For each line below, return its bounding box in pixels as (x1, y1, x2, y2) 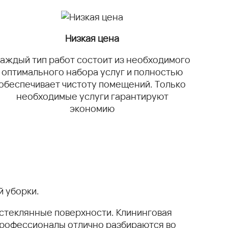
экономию (70, 102, 115, 115)
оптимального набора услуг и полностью (2, 66, 183, 78)
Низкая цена (65, 32, 119, 44)
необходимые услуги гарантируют (16, 90, 168, 102)
